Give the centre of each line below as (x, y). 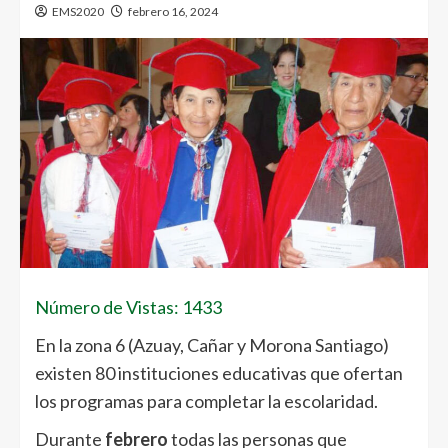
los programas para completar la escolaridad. (206, 400)
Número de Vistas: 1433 (128, 306)
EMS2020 (78, 12)
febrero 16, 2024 (173, 12)
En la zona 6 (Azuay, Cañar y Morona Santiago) (212, 344)
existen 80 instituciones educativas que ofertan (219, 372)
